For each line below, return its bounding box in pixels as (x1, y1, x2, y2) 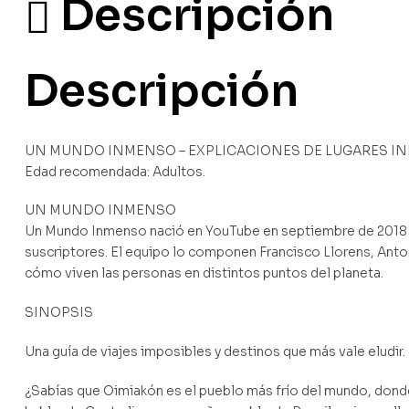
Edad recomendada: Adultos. (25, 163, 205, 180)
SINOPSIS (25, 304, 93, 321)
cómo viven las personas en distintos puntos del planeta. (25, 265, 383, 282)
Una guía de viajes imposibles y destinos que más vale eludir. (25, 343, 405, 361)
